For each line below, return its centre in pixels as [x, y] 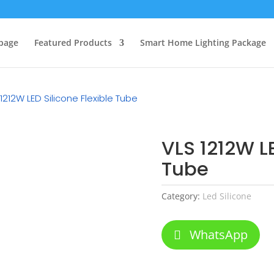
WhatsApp [218, 235]
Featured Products [73, 43]
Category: [182, 196]
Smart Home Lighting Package [203, 43]
